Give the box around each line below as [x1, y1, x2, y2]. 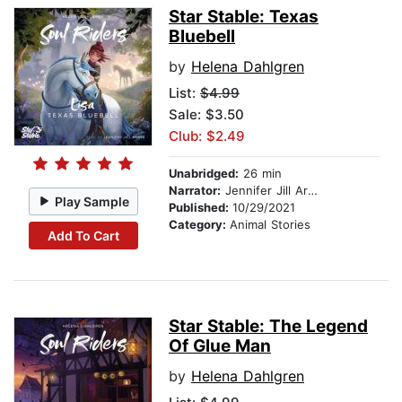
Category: [169, 217, 230, 232]
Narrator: [169, 183, 221, 198]
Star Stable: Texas [169, 6, 319, 28]
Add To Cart [47, 227, 119, 243]
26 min [239, 166, 282, 181]
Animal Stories [230, 217, 310, 232]
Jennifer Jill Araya [221, 183, 308, 198]
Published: [169, 200, 232, 215]
